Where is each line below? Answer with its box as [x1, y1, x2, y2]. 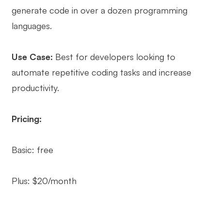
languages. [12, 20, 52, 31]
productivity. [12, 82, 59, 93]
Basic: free [12, 144, 53, 155]
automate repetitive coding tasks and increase [12, 66, 191, 77]
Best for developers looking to [55, 51, 175, 62]
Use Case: [12, 51, 55, 62]
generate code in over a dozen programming [12, 4, 187, 15]
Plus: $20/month [12, 175, 77, 186]
